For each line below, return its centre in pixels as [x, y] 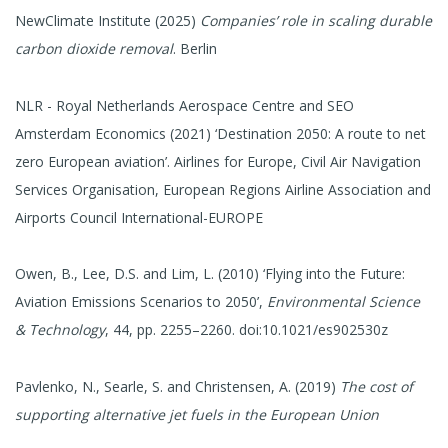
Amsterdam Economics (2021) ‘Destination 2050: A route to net [220, 133]
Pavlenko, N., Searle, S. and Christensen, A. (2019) [177, 387]
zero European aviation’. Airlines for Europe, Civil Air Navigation [218, 161]
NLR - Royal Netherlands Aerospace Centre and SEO [184, 105]
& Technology [60, 330]
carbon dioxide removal [94, 48]
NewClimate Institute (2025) [107, 20]
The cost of [376, 387]
